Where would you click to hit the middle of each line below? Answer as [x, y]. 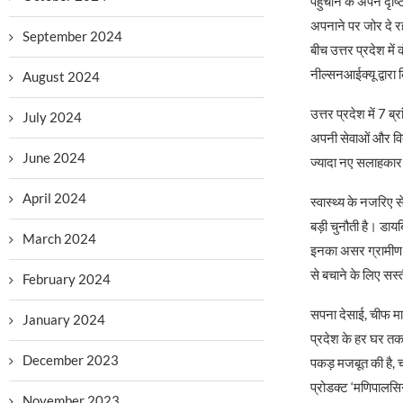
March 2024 [59, 238]
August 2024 [61, 76]
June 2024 [54, 157]
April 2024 [54, 198]
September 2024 [72, 36]
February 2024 [67, 279]
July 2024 [52, 117]
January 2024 [64, 319]
